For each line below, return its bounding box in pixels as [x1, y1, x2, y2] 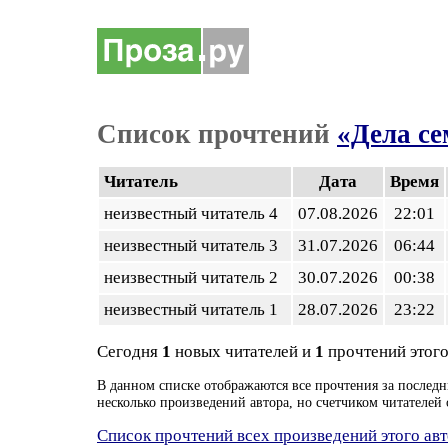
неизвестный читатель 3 [104, 236, 286, 255]
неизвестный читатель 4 [104, 204, 286, 223]
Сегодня [97, 342, 162, 361]
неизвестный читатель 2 [104, 268, 286, 287]
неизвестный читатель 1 [104, 300, 286, 319]
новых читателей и [171, 342, 315, 361]
